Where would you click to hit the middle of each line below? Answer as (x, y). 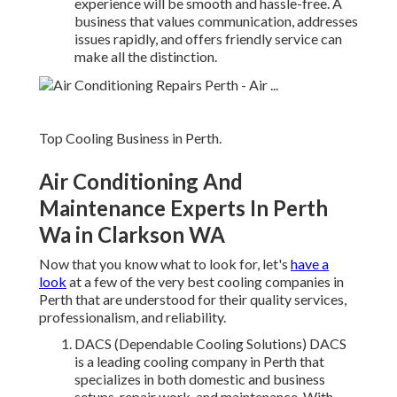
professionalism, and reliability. (132, 317)
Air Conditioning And (141, 182)
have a (310, 264)
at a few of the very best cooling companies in (205, 282)
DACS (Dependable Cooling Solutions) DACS (210, 344)
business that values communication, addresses (216, 21)
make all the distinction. (146, 57)
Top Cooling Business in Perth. (130, 138)
